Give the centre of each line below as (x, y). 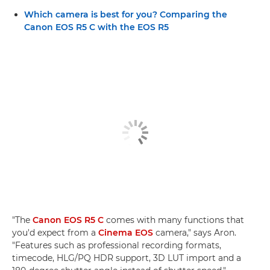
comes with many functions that (174, 220)
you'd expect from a (55, 233)
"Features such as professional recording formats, (117, 245)
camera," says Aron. (195, 233)
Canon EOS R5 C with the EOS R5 (96, 27)
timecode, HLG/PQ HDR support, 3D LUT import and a (127, 258)
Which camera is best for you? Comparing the (126, 14)
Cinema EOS (126, 233)
